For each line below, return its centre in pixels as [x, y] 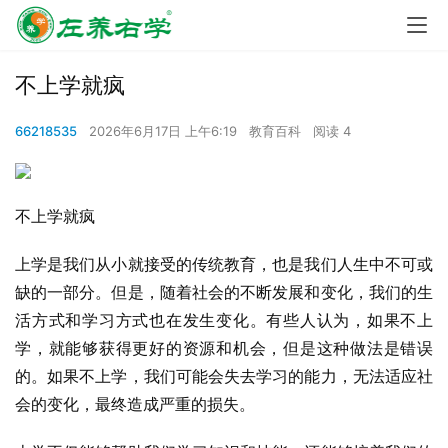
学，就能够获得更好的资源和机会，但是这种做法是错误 [224, 348]
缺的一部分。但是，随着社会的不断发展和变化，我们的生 [224, 292]
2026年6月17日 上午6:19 [165, 131]
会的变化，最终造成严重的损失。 [135, 404]
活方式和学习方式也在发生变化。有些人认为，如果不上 [224, 320]
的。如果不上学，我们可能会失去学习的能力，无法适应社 [224, 376]
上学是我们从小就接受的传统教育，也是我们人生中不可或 [224, 264]
